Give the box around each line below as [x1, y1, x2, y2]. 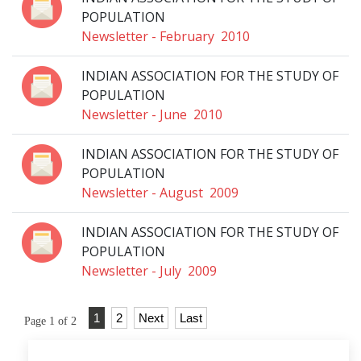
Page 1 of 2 [24, 315, 77, 327]
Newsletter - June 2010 [81, 106, 222, 123]
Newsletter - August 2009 [81, 184, 239, 201]
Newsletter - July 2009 [81, 262, 217, 280]
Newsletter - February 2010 [81, 27, 250, 45]
